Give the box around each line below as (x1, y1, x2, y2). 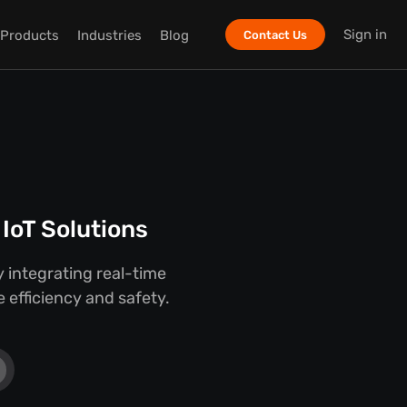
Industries (77, 26, 142, 44)
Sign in (343, 26, 387, 43)
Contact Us (243, 27, 307, 42)
